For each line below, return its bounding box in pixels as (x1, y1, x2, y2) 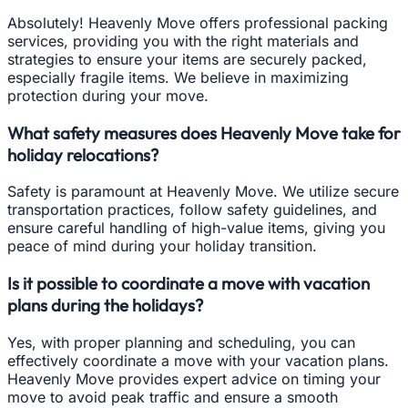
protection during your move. (7, 86, 209, 105)
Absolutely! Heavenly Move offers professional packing (7, 13, 388, 32)
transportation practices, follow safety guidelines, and (7, 200, 377, 219)
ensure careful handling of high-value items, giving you (7, 219, 385, 238)
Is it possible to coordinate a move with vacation (7, 272, 370, 294)
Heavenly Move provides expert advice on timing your (7, 369, 381, 388)
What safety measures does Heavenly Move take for (7, 121, 401, 144)
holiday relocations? (7, 143, 158, 166)
